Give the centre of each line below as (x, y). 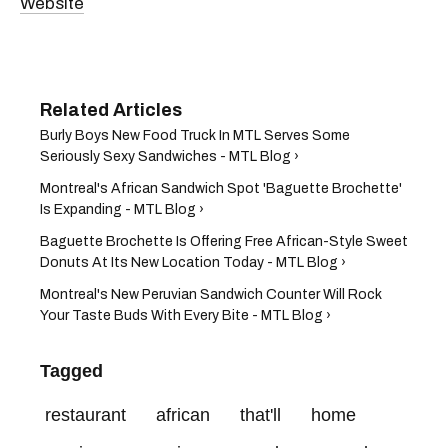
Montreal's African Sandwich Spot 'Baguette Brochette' (221, 188)
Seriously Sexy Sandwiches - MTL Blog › (169, 156)
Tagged (71, 370)
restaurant (85, 414)
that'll (260, 414)
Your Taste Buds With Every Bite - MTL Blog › (185, 315)
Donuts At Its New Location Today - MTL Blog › (193, 262)
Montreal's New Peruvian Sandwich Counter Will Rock (211, 294)
